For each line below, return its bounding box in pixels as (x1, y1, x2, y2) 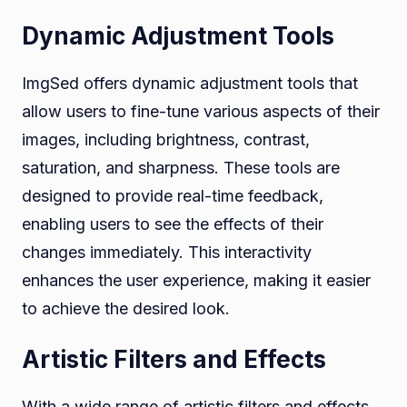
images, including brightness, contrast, (22, 129, 310, 149)
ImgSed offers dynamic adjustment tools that (22, 73, 358, 93)
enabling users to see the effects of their (22, 213, 323, 233)
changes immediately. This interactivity (22, 242, 312, 262)
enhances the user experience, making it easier (22, 270, 371, 290)
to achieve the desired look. (22, 298, 230, 318)
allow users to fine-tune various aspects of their (22, 101, 380, 121)
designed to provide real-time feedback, (22, 185, 323, 205)
